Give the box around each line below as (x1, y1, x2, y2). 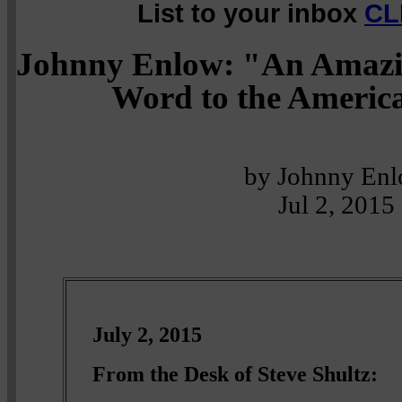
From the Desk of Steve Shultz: (92, 361, 379, 386)
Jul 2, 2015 (278, 190, 396, 219)
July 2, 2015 (92, 321, 203, 346)
